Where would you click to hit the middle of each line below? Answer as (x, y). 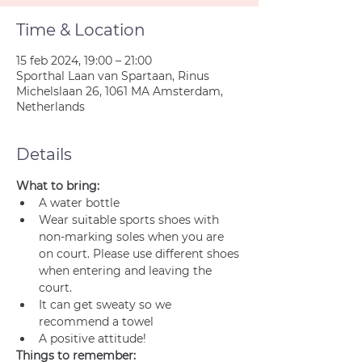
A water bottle (79, 203)
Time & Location (81, 30)
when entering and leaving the (127, 271)
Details (44, 154)
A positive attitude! (93, 339)
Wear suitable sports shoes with (130, 220)
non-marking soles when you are (133, 237)
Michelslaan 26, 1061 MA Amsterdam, (120, 91)
